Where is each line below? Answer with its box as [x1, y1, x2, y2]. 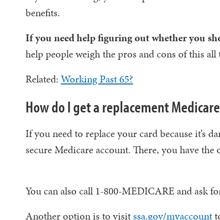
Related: [26, 72, 61, 87]
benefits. [26, 5, 65, 21]
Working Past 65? [61, 72, 133, 87]
